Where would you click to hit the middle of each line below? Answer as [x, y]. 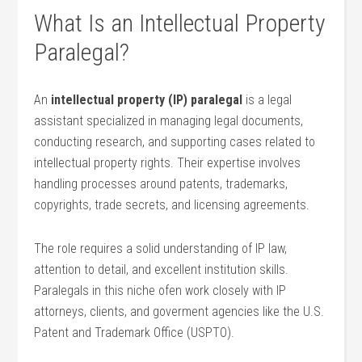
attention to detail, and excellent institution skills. [162, 269]
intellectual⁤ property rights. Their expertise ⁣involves [168, 163]
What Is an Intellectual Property [180, 23]
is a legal [267, 100]
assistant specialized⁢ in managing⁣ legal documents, [169, 121]
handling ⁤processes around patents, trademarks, [161, 184]
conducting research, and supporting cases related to [175, 142]
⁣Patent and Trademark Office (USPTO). [135, 333]
